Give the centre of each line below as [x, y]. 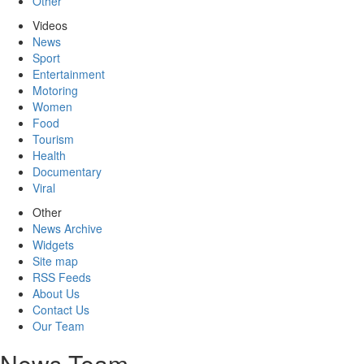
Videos [50, 25]
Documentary [67, 171]
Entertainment [69, 74]
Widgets [53, 245]
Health [49, 155]
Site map [55, 261]
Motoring [55, 90]
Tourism [53, 139]
